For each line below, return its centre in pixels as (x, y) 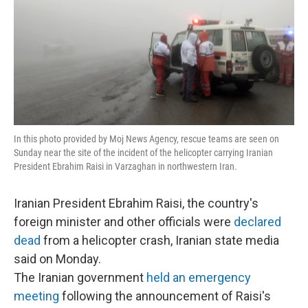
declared (257, 222)
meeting (36, 296)
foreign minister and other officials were (124, 222)
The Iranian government (80, 277)
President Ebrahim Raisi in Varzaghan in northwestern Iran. (125, 166)
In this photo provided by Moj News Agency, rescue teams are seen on (146, 139)
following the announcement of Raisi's (165, 296)
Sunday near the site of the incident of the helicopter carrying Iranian (143, 153)
